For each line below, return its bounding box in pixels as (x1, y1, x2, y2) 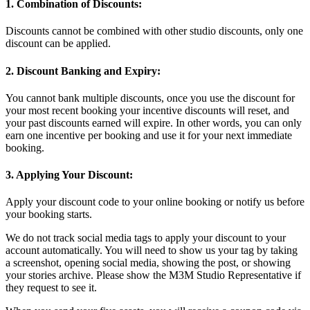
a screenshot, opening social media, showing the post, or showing (6, 257, 291, 269)
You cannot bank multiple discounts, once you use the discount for (6, 91, 295, 104)
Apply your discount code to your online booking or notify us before (6, 196, 304, 208)
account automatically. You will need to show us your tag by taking (6, 244, 298, 257)
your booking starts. (6, 208, 95, 221)
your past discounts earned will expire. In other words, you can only (6, 116, 302, 129)
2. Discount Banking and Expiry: (6, 64, 163, 77)
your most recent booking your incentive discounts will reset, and (6, 104, 289, 116)
